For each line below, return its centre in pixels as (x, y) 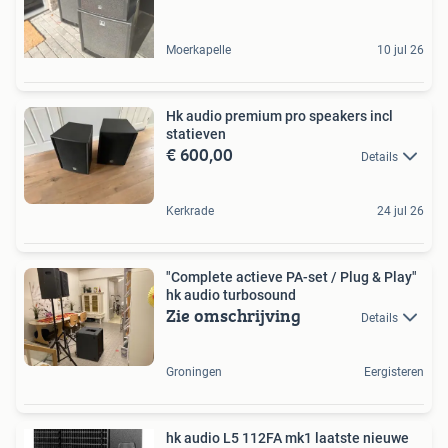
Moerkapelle (198, 49)
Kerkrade (190, 211)
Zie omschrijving (233, 316)
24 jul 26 (400, 211)
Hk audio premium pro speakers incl (279, 115)
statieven (196, 133)
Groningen (194, 372)
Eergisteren (394, 372)
